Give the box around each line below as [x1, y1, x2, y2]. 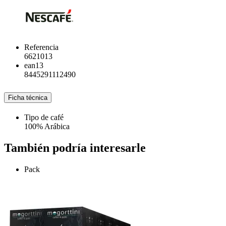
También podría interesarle [4, 141, 146, 154]
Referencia [24, 42, 59, 51]
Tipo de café [24, 112, 64, 122]
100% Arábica [24, 122, 70, 131]
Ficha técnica [8, 93, 47, 101]
